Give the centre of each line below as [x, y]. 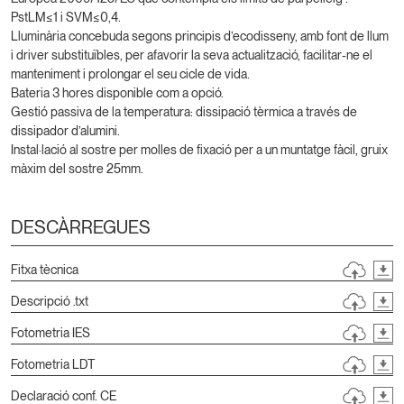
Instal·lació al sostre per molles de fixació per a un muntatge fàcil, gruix [199, 149]
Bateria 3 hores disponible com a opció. [117, 92]
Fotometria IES [50, 332]
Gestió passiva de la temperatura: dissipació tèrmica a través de [184, 111]
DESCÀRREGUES [81, 227]
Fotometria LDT [53, 364]
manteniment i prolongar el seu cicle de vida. [130, 73]
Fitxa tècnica [45, 269]
